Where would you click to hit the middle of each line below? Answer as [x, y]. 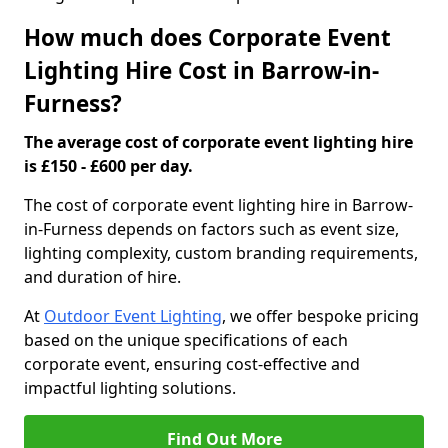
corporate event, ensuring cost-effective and [192, 364]
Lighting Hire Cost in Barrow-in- [201, 70]
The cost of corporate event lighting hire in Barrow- [218, 205]
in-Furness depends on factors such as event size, [211, 229]
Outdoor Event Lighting [133, 316]
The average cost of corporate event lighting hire [218, 142]
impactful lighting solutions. [130, 388]
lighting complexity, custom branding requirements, [221, 253]
